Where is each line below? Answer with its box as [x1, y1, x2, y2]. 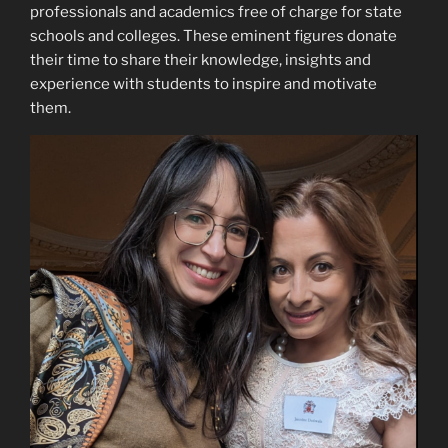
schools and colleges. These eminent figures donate [30, 26, 397, 45]
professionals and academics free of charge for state [30, 2, 402, 21]
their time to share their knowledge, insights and [30, 50, 371, 69]
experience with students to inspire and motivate [30, 74, 377, 93]
